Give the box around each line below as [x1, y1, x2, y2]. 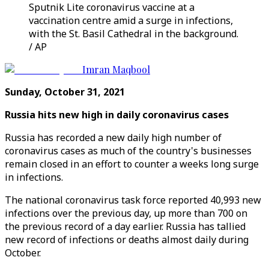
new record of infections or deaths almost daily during [5, 233, 249, 246]
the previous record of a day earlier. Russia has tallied [5, 220, 246, 233]
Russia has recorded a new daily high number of [5, 131, 222, 144]
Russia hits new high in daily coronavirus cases [5, 108, 229, 121]
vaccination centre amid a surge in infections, [29, 14, 233, 27]
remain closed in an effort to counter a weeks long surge [5, 157, 259, 171]
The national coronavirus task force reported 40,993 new [5, 193, 261, 207]
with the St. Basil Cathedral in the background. [29, 27, 238, 40]
